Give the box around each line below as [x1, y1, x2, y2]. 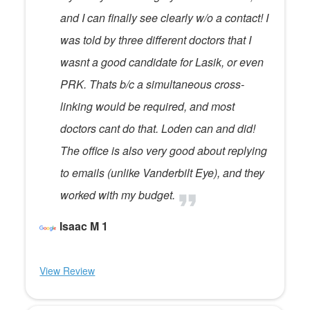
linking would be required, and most [60, 98, 235, 114]
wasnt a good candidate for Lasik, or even [60, 54, 264, 70]
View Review [39, 264, 95, 277]
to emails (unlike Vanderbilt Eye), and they [60, 165, 265, 181]
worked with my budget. [60, 187, 176, 203]
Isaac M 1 [60, 218, 109, 234]
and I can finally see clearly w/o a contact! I [60, 10, 269, 26]
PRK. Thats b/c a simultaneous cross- [60, 76, 245, 92]
